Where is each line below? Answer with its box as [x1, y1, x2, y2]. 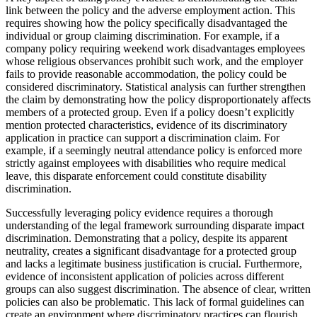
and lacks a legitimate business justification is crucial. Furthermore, [6, 257, 302, 270]
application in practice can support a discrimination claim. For [6, 131, 279, 144]
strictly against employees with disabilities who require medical [6, 156, 286, 169]
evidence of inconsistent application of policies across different [6, 270, 284, 282]
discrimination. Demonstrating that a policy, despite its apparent [6, 231, 287, 244]
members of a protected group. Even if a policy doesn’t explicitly [6, 105, 294, 118]
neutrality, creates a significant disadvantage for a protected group [6, 244, 296, 257]
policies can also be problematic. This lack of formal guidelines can [6, 295, 304, 308]
